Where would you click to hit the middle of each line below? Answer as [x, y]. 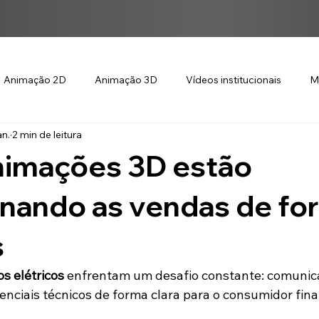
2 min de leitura [47, 134]
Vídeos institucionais [234, 79]
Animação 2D [35, 79]
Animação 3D [126, 79]
